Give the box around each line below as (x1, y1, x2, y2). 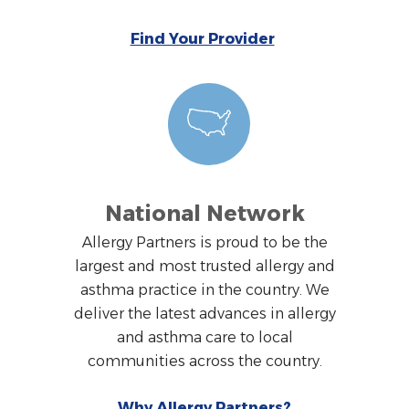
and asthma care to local (116, 329, 293, 347)
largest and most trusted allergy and (74, 257, 335, 276)
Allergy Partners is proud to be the (81, 234, 328, 252)
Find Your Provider (130, 30, 275, 48)
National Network (104, 201, 305, 227)
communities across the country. (87, 352, 322, 371)
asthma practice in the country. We (79, 281, 330, 299)
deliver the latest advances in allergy (73, 305, 336, 323)
